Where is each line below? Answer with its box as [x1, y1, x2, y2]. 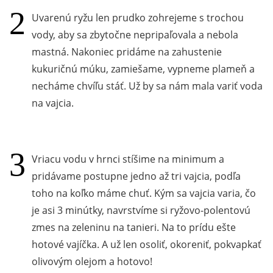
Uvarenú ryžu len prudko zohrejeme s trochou [32, 10, 244, 24]
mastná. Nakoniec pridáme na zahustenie [32, 44, 222, 58]
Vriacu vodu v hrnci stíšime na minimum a [32, 152, 224, 166]
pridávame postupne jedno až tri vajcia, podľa [32, 169, 241, 183]
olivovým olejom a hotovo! [32, 254, 152, 268]
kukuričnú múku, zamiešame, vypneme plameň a [32, 62, 255, 76]
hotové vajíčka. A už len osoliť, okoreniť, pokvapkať [32, 237, 261, 251]
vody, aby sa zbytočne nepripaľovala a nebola [32, 27, 238, 41]
